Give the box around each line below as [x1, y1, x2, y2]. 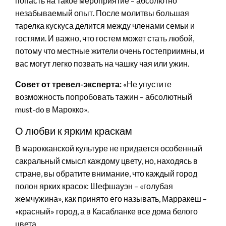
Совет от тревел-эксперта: [15, 79, 122, 89]
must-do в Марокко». [15, 104, 89, 114]
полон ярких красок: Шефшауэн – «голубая [15, 181, 173, 191]
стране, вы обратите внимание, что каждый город [15, 168, 197, 178]
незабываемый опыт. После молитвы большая [15, 8, 189, 18]
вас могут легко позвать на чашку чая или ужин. [15, 58, 189, 68]
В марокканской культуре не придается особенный [15, 143, 202, 153]
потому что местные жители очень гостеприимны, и [15, 45, 204, 55]
